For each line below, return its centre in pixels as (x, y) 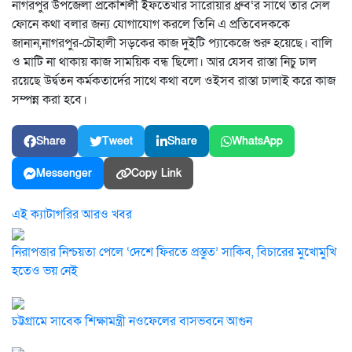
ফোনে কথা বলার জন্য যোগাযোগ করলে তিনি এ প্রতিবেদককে (151, 24)
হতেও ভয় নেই (45, 271)
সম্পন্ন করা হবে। (49, 100)
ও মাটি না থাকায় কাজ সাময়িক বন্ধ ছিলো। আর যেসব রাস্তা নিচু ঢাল (164, 62)
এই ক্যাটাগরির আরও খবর (72, 214)
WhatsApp (257, 141)
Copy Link (156, 173)
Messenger (64, 173)
